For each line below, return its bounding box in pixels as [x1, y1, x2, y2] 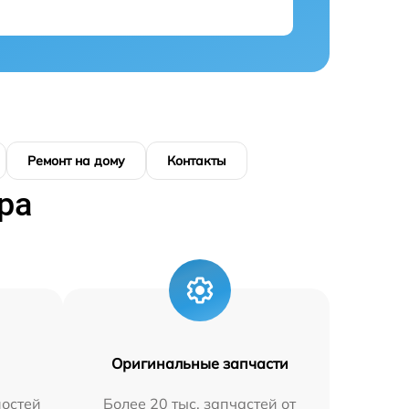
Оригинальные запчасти [110, 353, 288, 372]
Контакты [167, 152, 226, 169]
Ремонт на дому [27, 152, 125, 169]
